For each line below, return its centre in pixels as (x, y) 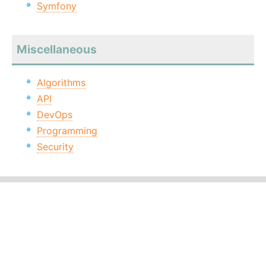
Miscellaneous (57, 50)
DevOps (55, 115)
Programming (67, 131)
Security (55, 147)
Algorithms (61, 83)
